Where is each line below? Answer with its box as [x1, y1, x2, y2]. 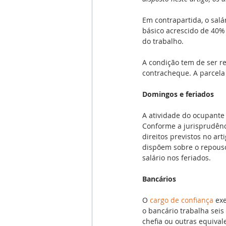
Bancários [142, 174, 176, 184]
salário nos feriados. [142, 152, 211, 162]
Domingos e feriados [142, 89, 214, 99]
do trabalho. [142, 36, 184, 46]
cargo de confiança [150, 195, 213, 205]
